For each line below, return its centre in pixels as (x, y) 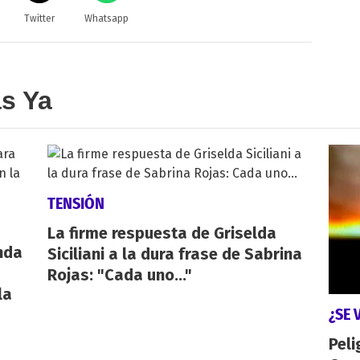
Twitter (39, 18)
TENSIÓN (76, 203)
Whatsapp (107, 18)
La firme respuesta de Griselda (162, 233)
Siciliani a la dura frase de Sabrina (174, 254)
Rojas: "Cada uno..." (119, 274)
